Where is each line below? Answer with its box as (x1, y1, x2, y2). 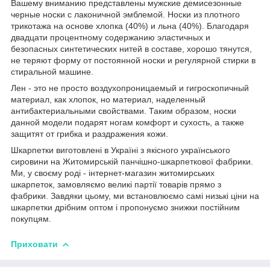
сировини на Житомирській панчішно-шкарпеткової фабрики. (11, 157, 253, 167)
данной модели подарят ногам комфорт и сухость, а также (11, 118, 244, 128)
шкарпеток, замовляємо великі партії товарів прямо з (11, 180, 221, 190)
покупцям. (11, 214, 51, 224)
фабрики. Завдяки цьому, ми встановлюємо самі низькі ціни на (11, 191, 259, 201)
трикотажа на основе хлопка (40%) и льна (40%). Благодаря (11, 21, 249, 31)
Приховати (11, 239, 58, 250)
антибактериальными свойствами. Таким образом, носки (11, 106, 236, 116)
